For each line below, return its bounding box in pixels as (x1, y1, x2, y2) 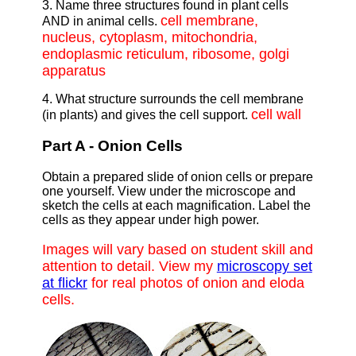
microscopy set (216, 257, 312, 274)
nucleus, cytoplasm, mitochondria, (41, 29, 257, 45)
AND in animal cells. (41, 14, 161, 28)
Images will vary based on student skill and (41, 241, 313, 257)
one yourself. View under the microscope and (41, 184, 296, 199)
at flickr (41, 274, 87, 291)
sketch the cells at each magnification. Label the (41, 199, 311, 213)
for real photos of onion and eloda (87, 274, 304, 291)
